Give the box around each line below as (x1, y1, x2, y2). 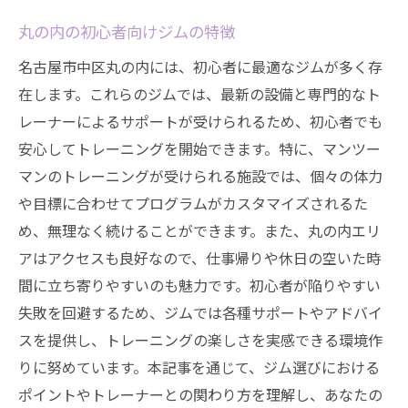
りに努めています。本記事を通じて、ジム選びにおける (18, 356, 380, 378)
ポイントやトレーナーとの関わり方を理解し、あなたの (18, 383, 382, 405)
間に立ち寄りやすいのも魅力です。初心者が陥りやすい (18, 274, 381, 296)
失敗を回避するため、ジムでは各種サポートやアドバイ (18, 301, 382, 323)
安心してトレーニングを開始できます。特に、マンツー (18, 138, 381, 159)
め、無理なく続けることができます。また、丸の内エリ (18, 219, 381, 241)
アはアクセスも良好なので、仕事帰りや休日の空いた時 (18, 247, 381, 269)
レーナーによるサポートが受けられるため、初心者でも (18, 110, 382, 132)
